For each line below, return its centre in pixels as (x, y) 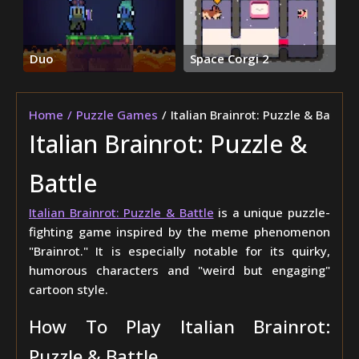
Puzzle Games (117, 115)
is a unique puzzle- (272, 212)
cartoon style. (69, 289)
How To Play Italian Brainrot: (179, 327)
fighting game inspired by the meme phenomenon (179, 232)
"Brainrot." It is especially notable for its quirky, (179, 251)
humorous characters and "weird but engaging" (179, 270)
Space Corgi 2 (230, 58)
